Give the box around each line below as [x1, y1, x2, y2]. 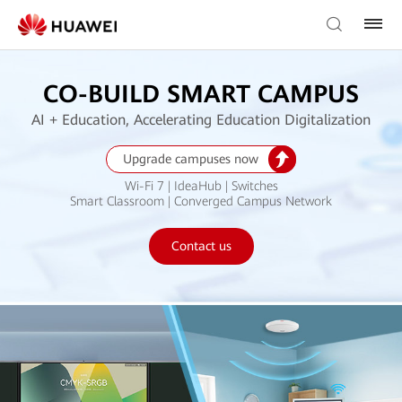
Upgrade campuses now [122, 151, 258, 166]
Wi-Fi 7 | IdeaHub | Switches [124, 178, 278, 193]
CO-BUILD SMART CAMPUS [43, 79, 359, 109]
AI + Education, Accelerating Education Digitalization [31, 111, 371, 128]
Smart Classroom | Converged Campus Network [70, 193, 332, 208]
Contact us [170, 238, 232, 253]
